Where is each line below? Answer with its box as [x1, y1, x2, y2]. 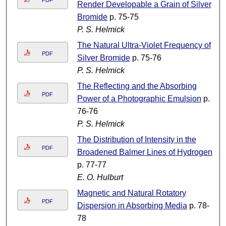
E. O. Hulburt [77, 173, 123, 182]
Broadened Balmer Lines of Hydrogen [77, 148, 212, 157]
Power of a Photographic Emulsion [77, 94, 201, 103]
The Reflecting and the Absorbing [77, 82, 197, 91]
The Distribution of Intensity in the [77, 135, 196, 144]
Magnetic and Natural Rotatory [77, 189, 186, 198]
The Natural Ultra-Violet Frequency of [77, 41, 211, 50]
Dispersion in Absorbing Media [77, 201, 187, 210]
